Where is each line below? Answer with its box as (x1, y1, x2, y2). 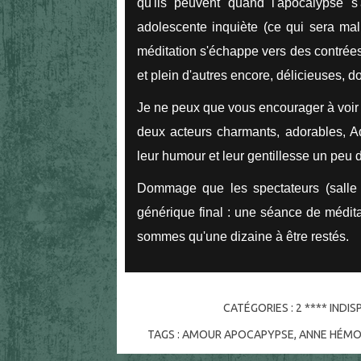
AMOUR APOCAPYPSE (182, 328, 295, 342)
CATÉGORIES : (222, 301, 296, 315)
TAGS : (147, 328, 183, 342)
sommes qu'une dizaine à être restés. (137, 229, 349, 243)
